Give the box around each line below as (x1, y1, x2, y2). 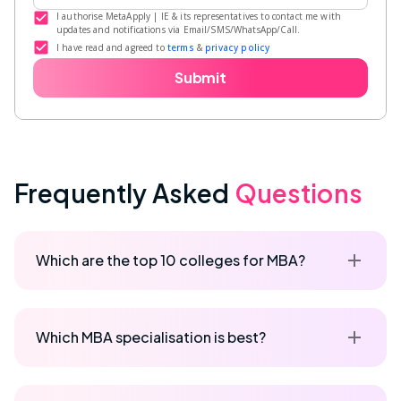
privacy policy (205, 40, 270, 54)
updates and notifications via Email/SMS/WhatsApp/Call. (56, 22, 301, 36)
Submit (174, 67, 226, 87)
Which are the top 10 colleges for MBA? (36, 250, 305, 269)
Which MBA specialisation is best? (36, 327, 266, 346)
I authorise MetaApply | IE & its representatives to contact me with (56, 9, 342, 22)
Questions (234, 176, 363, 209)
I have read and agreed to (56, 40, 165, 54)
